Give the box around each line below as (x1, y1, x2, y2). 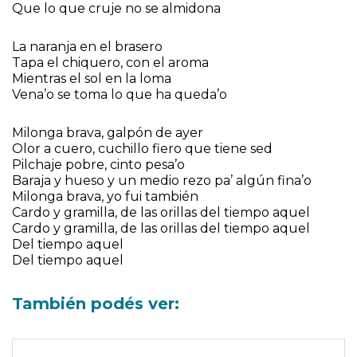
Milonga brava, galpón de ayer (12, 125, 203, 141)
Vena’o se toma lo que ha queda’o (12, 87, 227, 103)
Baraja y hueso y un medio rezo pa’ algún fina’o (12, 173, 312, 189)
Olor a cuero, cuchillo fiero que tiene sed (12, 141, 273, 157)
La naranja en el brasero (12, 39, 163, 55)
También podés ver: (12, 294, 179, 314)
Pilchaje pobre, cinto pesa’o (12, 157, 185, 173)
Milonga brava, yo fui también (12, 189, 198, 205)
